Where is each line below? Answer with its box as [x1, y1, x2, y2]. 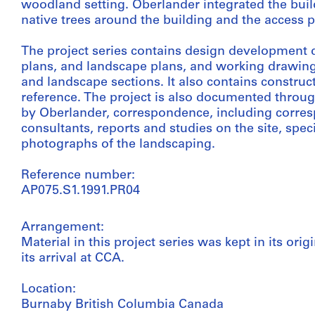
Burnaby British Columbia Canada [21, 298, 224, 311]
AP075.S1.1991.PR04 [21, 184, 140, 198]
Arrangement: [21, 221, 104, 234]
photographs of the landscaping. [21, 138, 215, 151]
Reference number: [21, 169, 135, 182]
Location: [21, 283, 76, 296]
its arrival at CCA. [21, 252, 124, 265]
